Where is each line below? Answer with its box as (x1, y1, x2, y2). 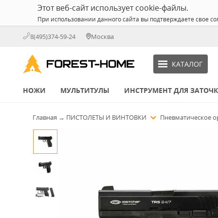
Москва (91, 32, 114, 41)
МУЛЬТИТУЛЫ (60, 86, 109, 95)
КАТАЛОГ (171, 59, 202, 69)
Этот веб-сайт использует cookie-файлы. (37, 2, 188, 13)
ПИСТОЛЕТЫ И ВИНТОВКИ (66, 113, 148, 122)
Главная (33, 113, 57, 122)
